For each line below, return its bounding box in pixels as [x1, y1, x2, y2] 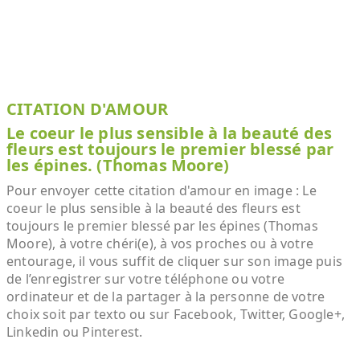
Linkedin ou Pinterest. [6, 323, 143, 341]
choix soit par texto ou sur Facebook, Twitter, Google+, [6, 305, 346, 323]
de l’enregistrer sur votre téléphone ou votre [6, 270, 285, 288]
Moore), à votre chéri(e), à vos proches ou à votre [6, 235, 314, 252]
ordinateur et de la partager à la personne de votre [6, 288, 325, 305]
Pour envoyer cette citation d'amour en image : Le [6, 182, 317, 199]
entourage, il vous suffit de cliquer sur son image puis [6, 252, 343, 270]
